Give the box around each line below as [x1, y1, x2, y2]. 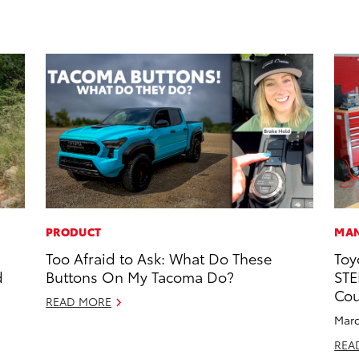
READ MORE [46, 293, 112, 310]
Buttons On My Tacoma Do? [46, 266, 235, 287]
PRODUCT [46, 224, 102, 240]
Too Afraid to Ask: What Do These [46, 248, 272, 268]
